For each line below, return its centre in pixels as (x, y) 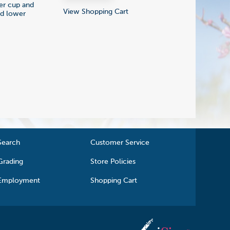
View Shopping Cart (96, 12)
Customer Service (120, 142)
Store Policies (113, 161)
